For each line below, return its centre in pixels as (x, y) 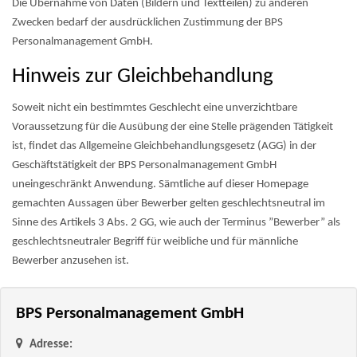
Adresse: (50, 345)
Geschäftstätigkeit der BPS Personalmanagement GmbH (144, 165)
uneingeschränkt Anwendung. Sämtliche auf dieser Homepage (160, 184)
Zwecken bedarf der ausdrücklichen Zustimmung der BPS (147, 23)
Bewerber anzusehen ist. (71, 261)
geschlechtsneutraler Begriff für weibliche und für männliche (155, 242)
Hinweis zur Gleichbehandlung (143, 77)
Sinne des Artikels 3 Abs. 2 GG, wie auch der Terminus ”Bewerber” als (176, 223)
